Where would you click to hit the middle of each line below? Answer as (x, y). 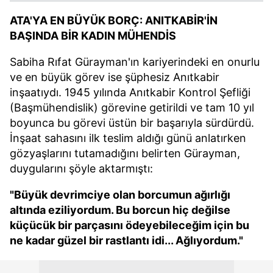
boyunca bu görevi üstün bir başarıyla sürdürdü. (132, 123)
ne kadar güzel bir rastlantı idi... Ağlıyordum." (126, 240)
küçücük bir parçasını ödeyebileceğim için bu (129, 225)
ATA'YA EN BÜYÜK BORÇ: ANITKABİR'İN (114, 20)
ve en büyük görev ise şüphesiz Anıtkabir (115, 77)
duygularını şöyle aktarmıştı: (81, 168)
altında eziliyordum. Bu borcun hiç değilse (120, 210)
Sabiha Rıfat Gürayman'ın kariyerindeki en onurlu (135, 62)
